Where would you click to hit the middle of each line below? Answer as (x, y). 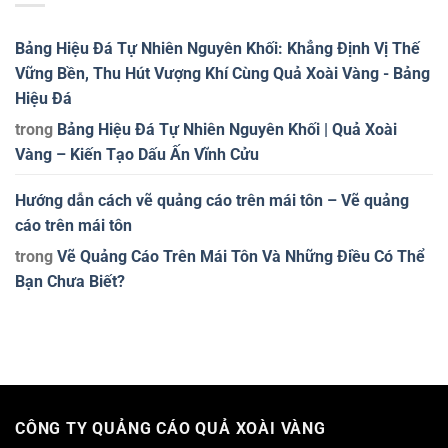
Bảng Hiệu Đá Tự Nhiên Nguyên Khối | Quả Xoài (227, 129)
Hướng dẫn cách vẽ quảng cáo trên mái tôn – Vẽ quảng (212, 200)
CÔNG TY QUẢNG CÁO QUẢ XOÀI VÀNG (170, 428)
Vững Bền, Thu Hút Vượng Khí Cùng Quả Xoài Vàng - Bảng (222, 73)
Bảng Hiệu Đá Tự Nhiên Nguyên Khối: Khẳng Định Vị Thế (217, 48)
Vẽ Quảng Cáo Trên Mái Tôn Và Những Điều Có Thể (241, 256)
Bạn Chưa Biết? (70, 281)
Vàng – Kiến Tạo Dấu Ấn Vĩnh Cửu (137, 154)
